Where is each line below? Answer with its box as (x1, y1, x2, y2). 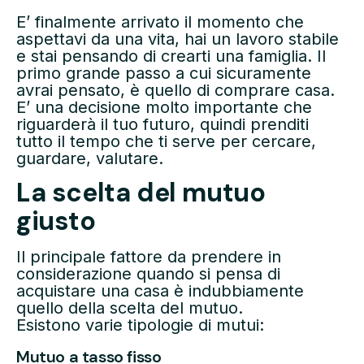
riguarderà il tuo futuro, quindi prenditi (16, 114, 309, 134)
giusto (16, 204, 96, 239)
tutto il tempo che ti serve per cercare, (16, 131, 316, 151)
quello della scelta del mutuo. (16, 298, 243, 318)
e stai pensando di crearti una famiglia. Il (16, 45, 326, 66)
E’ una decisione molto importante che (16, 97, 312, 117)
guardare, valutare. (16, 148, 163, 168)
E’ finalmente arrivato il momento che (16, 11, 304, 32)
